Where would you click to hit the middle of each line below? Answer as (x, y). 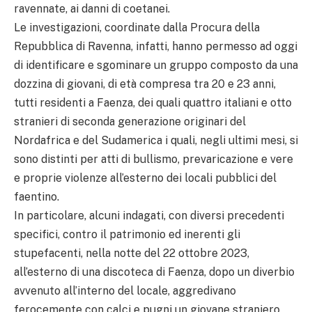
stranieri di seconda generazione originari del (130, 121)
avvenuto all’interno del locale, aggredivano (125, 290)
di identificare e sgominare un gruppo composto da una (156, 65)
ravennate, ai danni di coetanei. (92, 8)
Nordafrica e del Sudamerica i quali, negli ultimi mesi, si (156, 140)
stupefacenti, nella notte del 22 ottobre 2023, (132, 253)
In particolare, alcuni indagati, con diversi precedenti (149, 215)
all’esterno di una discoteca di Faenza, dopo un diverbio (154, 272)
